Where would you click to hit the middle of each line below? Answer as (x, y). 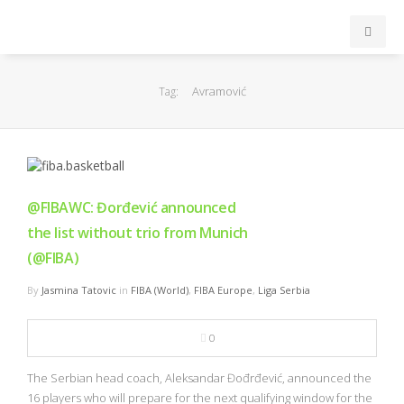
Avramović (219, 91)
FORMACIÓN (46, 364)
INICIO (30, 77)
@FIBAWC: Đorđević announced (132, 208)
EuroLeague (42, 173)
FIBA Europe (223, 290)
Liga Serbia (284, 290)
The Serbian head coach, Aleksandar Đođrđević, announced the (199, 378)
